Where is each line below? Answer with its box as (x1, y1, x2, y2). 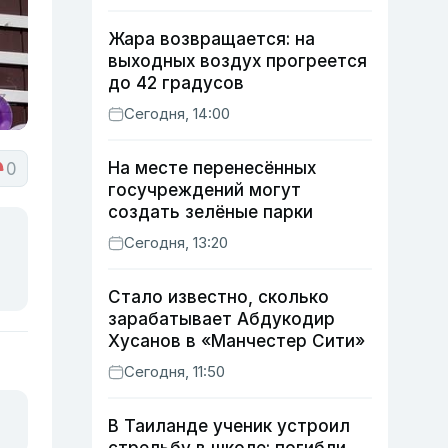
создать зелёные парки (108, 202, 313, 222)
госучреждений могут (108, 180, 301, 200)
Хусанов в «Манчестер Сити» (108, 331, 365, 351)
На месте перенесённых (108, 158, 316, 178)
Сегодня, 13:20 (124, 233, 228, 252)
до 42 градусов (108, 73, 244, 93)
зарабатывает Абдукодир (108, 309, 335, 329)
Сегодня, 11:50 (124, 362, 225, 381)
